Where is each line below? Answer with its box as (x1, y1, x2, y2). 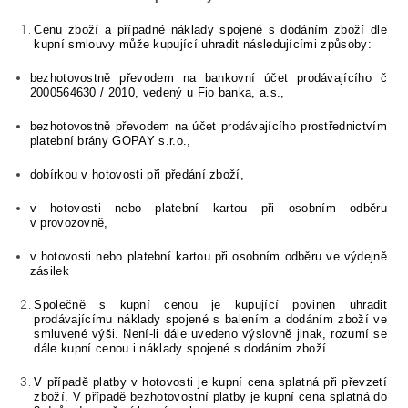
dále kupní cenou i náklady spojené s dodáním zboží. (34, 342, 331, 356)
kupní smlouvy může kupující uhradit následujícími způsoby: (34, 37, 372, 52)
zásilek (29, 264, 69, 279)
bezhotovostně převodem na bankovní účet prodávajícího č (29, 71, 387, 86)
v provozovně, (29, 216, 108, 230)
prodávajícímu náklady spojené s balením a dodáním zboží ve (34, 312, 387, 327)
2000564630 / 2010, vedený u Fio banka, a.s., (29, 86, 285, 100)
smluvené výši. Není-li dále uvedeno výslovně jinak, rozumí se (34, 327, 387, 342)
